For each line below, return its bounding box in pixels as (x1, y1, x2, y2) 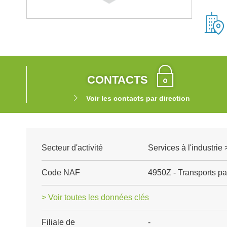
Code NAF (42, 168, 80, 177)
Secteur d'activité (42, 143, 103, 152)
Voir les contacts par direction (86, 94, 190, 102)
